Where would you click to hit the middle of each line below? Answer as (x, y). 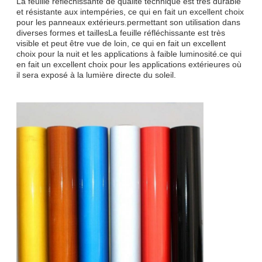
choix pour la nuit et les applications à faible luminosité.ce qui (129, 54)
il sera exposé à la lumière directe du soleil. (96, 75)
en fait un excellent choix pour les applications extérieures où (129, 64)
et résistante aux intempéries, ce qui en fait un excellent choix (130, 11)
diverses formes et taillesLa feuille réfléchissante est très (121, 32)
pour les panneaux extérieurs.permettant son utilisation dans (128, 22)
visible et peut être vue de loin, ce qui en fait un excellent (121, 43)
